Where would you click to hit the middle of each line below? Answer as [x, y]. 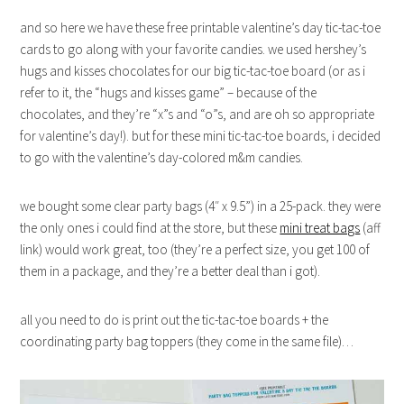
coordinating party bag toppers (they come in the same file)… [187, 342]
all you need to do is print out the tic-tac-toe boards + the [174, 320]
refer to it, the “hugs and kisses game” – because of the [169, 93]
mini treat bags [320, 228]
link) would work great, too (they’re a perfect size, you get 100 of [195, 250]
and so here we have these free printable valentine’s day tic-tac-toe [201, 28]
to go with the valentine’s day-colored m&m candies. [162, 158]
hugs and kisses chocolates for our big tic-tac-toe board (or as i [193, 71]
